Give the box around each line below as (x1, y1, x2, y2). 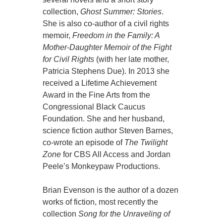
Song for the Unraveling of (78, 210, 170, 219)
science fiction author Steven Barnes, (43, 126, 173, 135)
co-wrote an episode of (43, 138, 125, 147)
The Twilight (124, 138, 168, 147)
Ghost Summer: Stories (80, 7, 162, 16)
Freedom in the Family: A (72, 31, 160, 40)
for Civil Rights (43, 55, 95, 64)
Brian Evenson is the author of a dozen (43, 186, 179, 195)
